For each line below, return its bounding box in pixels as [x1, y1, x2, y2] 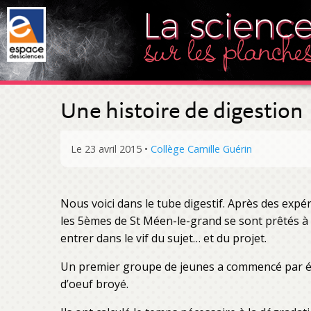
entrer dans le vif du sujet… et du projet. [60, 230, 267, 246]
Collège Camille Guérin [151, 142, 252, 155]
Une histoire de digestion [60, 92, 303, 127]
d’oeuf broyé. [60, 276, 128, 292]
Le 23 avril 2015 [71, 142, 144, 155]
